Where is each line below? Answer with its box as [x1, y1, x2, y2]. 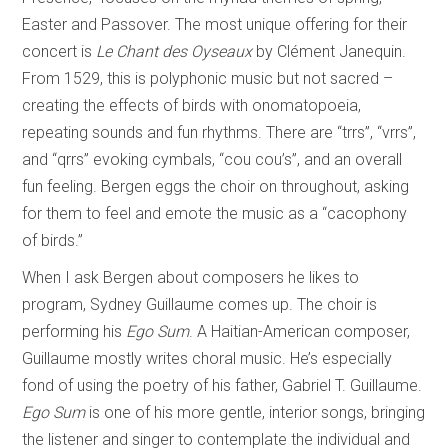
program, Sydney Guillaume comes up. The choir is [22, 294, 378, 314]
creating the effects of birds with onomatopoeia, [22, 95, 362, 115]
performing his [22, 321, 127, 341]
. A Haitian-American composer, [189, 321, 411, 341]
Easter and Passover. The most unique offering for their [22, 14, 408, 34]
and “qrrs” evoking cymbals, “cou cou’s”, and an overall [22, 149, 403, 169]
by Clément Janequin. [252, 41, 407, 61]
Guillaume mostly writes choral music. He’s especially [22, 348, 393, 368]
